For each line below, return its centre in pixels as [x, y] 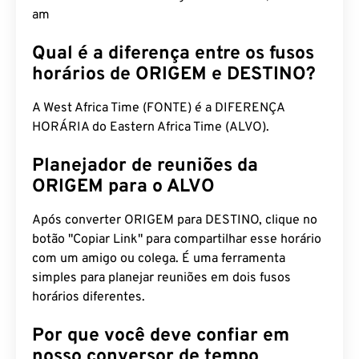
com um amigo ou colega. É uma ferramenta [159, 259]
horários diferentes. [89, 297]
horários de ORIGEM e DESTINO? [174, 75]
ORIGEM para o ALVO [123, 187]
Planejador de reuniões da [145, 166]
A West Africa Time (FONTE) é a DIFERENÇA [158, 108]
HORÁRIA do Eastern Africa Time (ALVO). [151, 127]
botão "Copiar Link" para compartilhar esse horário [177, 240]
